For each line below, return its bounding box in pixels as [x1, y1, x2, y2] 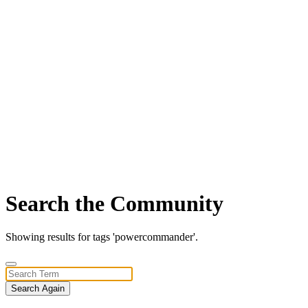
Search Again [11, 283, 65, 294]
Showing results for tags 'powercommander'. [5, 231, 198, 243]
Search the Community [5, 190, 223, 216]
